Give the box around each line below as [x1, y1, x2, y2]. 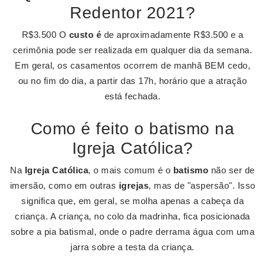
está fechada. [104, 91, 161, 101]
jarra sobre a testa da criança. [70, 242, 195, 252]
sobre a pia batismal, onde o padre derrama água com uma [10, 227, 255, 237]
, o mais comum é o [88, 165, 173, 175]
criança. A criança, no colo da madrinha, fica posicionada [15, 211, 250, 221]
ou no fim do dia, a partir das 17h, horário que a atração [18, 76, 247, 86]
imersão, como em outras [9, 180, 119, 190]
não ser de [208, 165, 255, 175]
